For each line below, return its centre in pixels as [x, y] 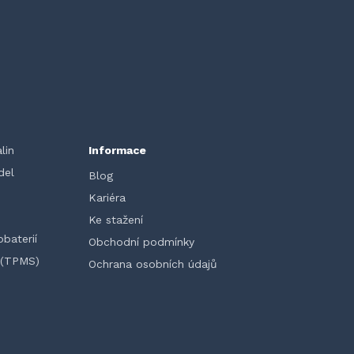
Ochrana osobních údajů [153, 264]
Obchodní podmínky [141, 242]
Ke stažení [116, 220]
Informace [117, 150]
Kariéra [107, 198]
